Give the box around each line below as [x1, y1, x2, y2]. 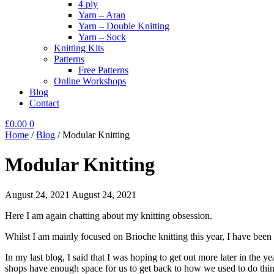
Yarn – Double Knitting [78, 21, 169, 31]
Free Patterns [78, 65, 128, 75]
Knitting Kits [54, 43, 104, 53]
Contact [29, 98, 59, 108]
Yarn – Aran [78, 10, 125, 20]
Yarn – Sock [78, 32, 126, 42]
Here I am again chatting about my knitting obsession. [5, 210, 212, 221]
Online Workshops [54, 76, 126, 86]
